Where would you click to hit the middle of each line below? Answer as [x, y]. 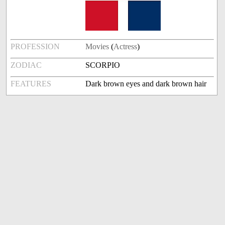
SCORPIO [103, 65]
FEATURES [31, 84]
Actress [126, 47]
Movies [97, 47]
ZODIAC [26, 65]
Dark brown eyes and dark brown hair [146, 84]
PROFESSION [35, 47]
